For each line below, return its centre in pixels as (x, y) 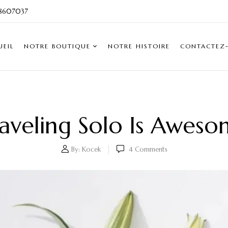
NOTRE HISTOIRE (139, 46)
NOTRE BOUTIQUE (57, 46)
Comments (150, 149)
